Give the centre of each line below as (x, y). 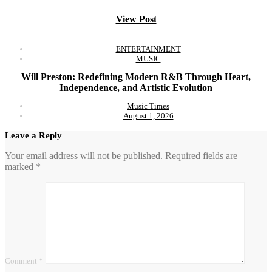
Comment (22, 261)
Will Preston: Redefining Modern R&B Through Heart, (136, 77)
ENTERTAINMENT (148, 49)
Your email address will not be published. (84, 156)
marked (20, 167)
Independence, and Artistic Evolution (136, 88)
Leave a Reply (33, 136)
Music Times (148, 106)
